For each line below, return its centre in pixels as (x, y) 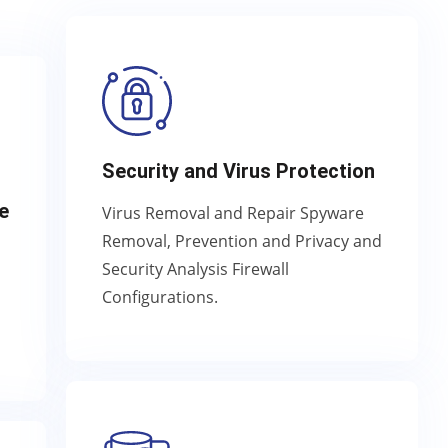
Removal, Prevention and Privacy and (242, 241)
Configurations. (160, 297)
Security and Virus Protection (238, 171)
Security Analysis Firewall (195, 269)
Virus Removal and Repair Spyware (233, 213)
